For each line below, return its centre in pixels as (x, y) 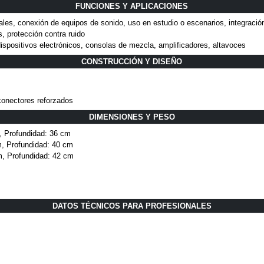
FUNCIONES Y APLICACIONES (132, 6)
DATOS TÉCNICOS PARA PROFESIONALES (132, 206)
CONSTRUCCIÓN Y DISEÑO (132, 62)
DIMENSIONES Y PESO (132, 117)
